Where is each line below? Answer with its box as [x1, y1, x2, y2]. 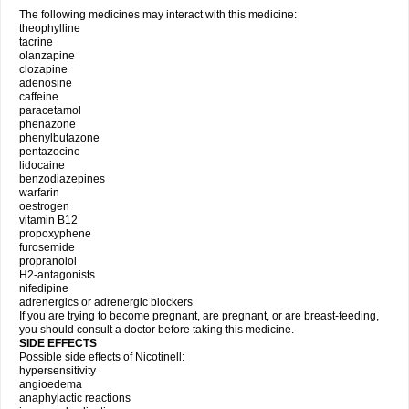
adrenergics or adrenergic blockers [19, 296, 193, 309]
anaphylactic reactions [19, 392, 131, 404]
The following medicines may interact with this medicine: [19, 8, 297, 21]
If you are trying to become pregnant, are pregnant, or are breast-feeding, [19, 309, 379, 322]
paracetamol [19, 104, 81, 117]
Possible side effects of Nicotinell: [19, 351, 184, 363]
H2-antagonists [19, 268, 95, 281]
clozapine [19, 63, 68, 76]
